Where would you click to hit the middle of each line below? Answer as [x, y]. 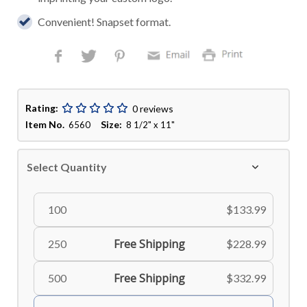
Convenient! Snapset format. [105, 22]
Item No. [45, 125]
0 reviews [153, 108]
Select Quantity [67, 167]
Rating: [42, 108]
